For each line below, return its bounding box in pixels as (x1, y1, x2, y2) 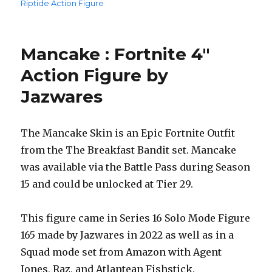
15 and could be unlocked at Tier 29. (21, 178, 194, 191)
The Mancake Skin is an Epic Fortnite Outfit (21, 127, 236, 140)
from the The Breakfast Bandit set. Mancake (21, 144, 237, 157)
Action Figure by (21, 65, 169, 86)
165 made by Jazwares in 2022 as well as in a (21, 229, 234, 242)
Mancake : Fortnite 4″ (21, 44, 211, 65)
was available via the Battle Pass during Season (21, 161, 251, 174)
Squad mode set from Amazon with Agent (21, 246, 222, 259)
